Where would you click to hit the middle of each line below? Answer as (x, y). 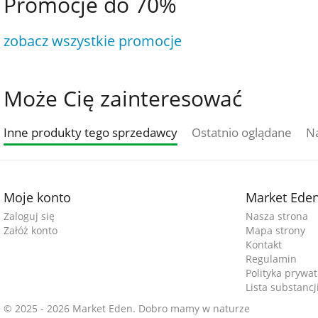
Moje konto (37, 197)
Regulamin (271, 259)
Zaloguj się (29, 216)
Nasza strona (276, 216)
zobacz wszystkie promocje (93, 41)
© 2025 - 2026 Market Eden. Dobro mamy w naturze (127, 308)
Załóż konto (31, 230)
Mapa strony (275, 230)
